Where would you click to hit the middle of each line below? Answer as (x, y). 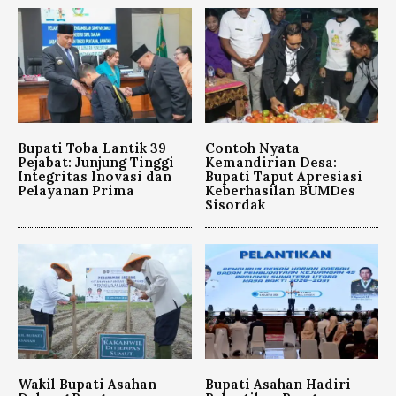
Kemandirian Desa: (270, 162)
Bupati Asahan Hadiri (278, 384)
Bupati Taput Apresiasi (283, 176)
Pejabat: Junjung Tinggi (96, 162)
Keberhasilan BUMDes (280, 190)
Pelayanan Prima (76, 190)
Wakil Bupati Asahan (87, 384)
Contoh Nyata (252, 148)
